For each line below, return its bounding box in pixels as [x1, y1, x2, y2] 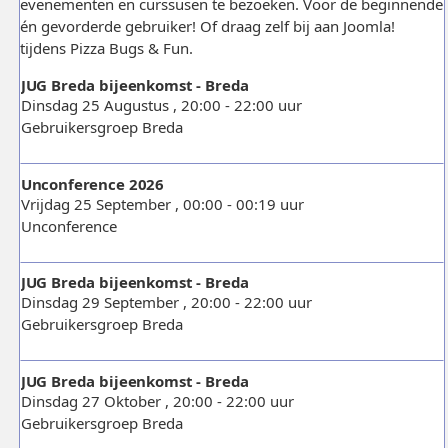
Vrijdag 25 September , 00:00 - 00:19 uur [20, 193, 304, 214]
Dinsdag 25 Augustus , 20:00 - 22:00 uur [20, 95, 302, 115]
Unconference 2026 [20, 173, 165, 194]
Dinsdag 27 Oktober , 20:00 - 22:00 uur [20, 390, 294, 411]
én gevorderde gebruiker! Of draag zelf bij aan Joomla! [19, 16, 395, 36]
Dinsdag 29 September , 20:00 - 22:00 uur [20, 292, 312, 313]
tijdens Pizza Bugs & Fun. [19, 38, 193, 58]
